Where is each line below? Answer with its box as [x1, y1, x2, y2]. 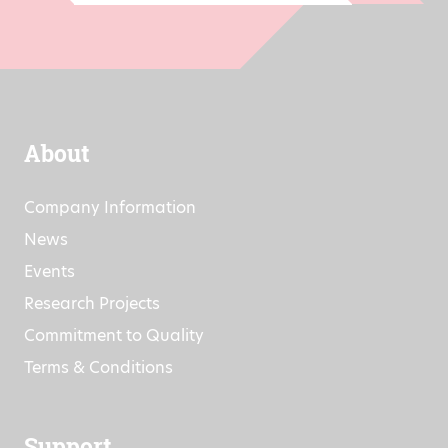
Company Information [24, 237, 196, 261]
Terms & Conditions [24, 397, 173, 421]
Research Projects [24, 333, 160, 357]
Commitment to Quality [24, 365, 204, 389]
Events [24, 301, 75, 325]
